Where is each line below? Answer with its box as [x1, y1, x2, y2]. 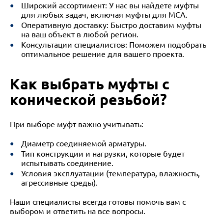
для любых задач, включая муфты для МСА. [21, 10, 188, 19]
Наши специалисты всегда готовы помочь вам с [10, 197, 186, 206]
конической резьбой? [10, 91, 167, 108]
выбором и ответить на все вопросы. [10, 207, 145, 216]
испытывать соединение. [21, 159, 113, 167]
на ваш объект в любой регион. [21, 30, 138, 39]
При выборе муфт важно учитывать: [10, 120, 143, 129]
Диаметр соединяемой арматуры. [21, 139, 146, 148]
